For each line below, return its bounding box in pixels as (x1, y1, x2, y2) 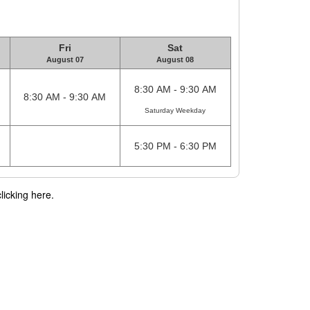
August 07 (46, 55, 84, 64)
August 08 (156, 55, 194, 64)
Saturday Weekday (145, 107, 206, 115)
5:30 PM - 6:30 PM (134, 140, 217, 152)
